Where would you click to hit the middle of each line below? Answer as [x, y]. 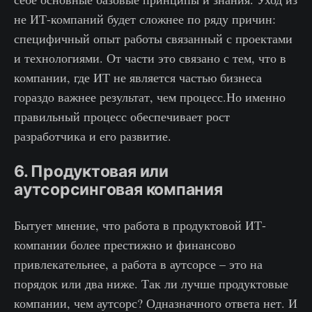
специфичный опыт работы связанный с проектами [153, 39]
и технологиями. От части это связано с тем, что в [150, 58]
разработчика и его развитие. [93, 136]
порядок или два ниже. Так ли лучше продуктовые [151, 284]
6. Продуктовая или [91, 172]
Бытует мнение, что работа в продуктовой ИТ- [140, 225]
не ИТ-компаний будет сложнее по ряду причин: [145, 19]
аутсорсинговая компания [118, 190]
